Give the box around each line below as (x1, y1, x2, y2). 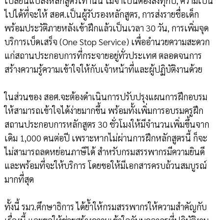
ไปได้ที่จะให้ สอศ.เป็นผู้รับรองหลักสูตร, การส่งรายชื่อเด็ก (4, 8, 199, 20)
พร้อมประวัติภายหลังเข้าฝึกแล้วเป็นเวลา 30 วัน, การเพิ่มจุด (4, 22, 209, 34)
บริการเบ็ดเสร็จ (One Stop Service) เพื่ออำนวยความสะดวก (4, 36, 210, 48)
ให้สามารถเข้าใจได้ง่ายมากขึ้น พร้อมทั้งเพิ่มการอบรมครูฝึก (4, 105, 203, 116)
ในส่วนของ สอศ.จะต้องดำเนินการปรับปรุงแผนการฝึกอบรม (4, 91, 207, 103)
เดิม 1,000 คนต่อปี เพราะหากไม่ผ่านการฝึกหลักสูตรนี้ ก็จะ (4, 132, 207, 144)
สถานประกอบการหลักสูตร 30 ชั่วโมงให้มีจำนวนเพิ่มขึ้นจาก (4, 118, 209, 130)
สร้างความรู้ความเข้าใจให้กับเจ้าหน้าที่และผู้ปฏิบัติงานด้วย (4, 63, 202, 75)
